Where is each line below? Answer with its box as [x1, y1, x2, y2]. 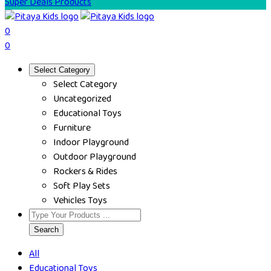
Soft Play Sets [53, 178, 110, 194]
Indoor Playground [53, 135, 129, 150]
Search [34, 225, 59, 234]
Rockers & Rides [53, 164, 117, 179]
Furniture [53, 120, 91, 135]
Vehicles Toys [53, 193, 107, 208]
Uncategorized [53, 91, 111, 106]
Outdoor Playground [53, 149, 136, 165]
